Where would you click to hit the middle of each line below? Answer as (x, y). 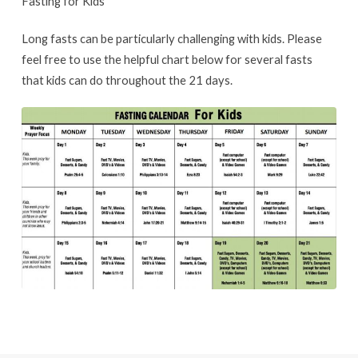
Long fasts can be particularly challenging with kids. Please (171, 38)
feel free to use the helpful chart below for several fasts (167, 59)
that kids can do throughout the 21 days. (127, 80)
